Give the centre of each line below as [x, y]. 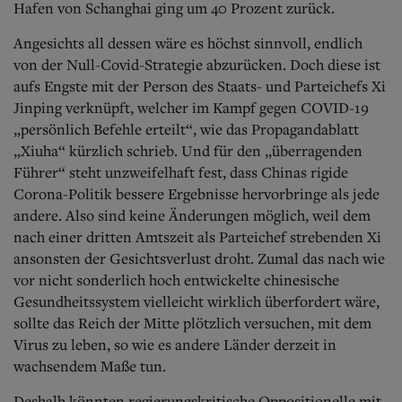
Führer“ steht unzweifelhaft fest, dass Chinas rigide [181, 172]
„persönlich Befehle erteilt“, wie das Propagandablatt [186, 129]
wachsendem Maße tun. [90, 366]
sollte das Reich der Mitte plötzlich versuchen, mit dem [192, 323]
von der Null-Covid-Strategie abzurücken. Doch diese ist [197, 64]
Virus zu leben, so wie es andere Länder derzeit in [175, 344]
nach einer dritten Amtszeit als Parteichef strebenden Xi [197, 236]
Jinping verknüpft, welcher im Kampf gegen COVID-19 [191, 107]
